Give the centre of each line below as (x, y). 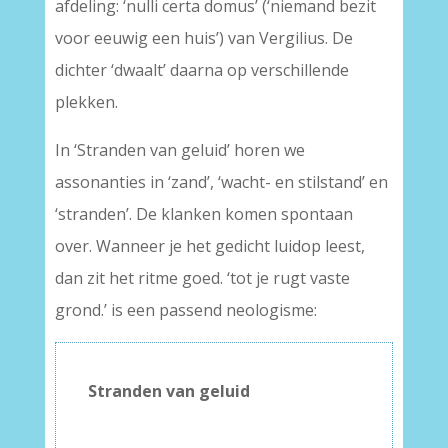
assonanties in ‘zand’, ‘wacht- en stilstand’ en (221, 182)
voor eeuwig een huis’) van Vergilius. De (203, 38)
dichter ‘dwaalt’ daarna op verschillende (201, 70)
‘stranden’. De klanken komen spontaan (203, 214)
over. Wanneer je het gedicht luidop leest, (209, 246)
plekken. (86, 102)
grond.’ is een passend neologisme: (185, 310)
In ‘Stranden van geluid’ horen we (179, 150)
